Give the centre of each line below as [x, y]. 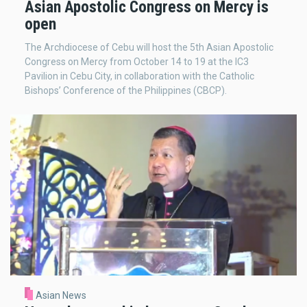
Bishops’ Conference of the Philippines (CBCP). [126, 91]
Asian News [61, 295]
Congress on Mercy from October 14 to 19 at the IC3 [137, 62]
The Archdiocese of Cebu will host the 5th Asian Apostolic [149, 48]
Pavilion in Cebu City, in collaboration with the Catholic [139, 76]
